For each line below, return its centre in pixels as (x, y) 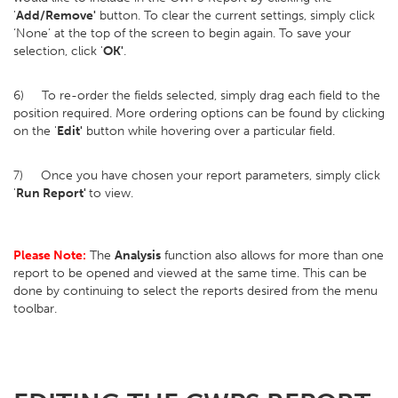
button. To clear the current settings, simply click (235, 16)
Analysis (138, 255)
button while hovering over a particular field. (209, 131)
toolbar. (35, 309)
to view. (111, 193)
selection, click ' (58, 51)
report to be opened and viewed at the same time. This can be (190, 273)
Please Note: (50, 255)
